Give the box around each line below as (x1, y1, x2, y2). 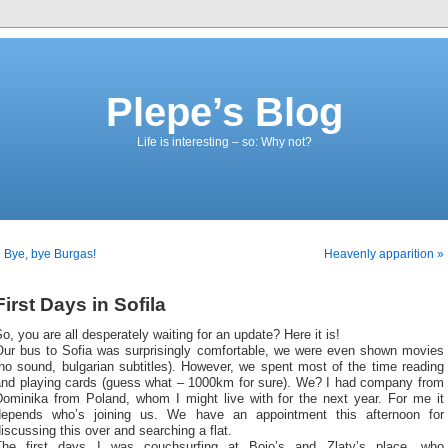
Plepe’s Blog (105, 90, 343, 134)
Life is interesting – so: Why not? (136, 135, 312, 149)
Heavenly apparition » (324, 247, 444, 261)
